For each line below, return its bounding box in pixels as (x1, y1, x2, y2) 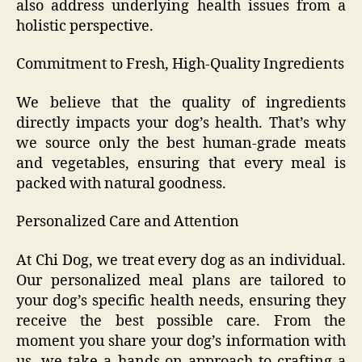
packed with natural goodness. (16, 174, 226, 193)
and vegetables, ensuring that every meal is (16, 154, 346, 173)
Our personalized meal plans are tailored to (16, 271, 346, 290)
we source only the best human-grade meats (16, 133, 346, 153)
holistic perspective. (16, 16, 154, 36)
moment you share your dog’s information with (16, 331, 346, 351)
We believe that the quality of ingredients (16, 93, 346, 112)
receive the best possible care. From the (16, 311, 346, 330)
